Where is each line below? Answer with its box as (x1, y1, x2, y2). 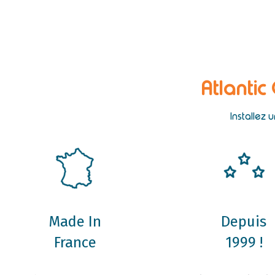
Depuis (221, 212, 267, 230)
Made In (48, 212, 102, 230)
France (53, 233, 96, 251)
